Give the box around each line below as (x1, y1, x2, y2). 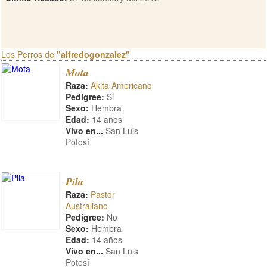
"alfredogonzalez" (57, 48, 130, 60)
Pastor (91, 188, 115, 200)
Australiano (66, 200, 108, 212)
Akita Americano (91, 79, 152, 91)
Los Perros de (1, 48, 57, 60)
